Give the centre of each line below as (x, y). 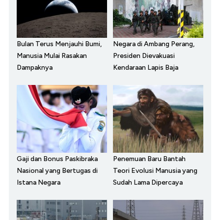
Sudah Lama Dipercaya (148, 182)
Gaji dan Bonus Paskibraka (57, 159)
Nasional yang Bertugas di (57, 170)
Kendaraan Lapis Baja (146, 67)
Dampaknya (35, 67)
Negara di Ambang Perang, (154, 44)
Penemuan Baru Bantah (149, 159)
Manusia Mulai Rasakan (52, 55)
